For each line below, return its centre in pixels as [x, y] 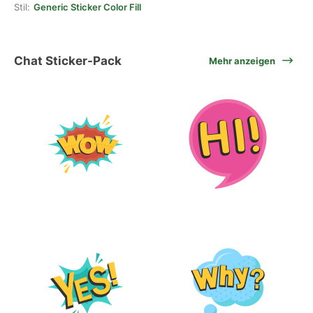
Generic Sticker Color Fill [87, 7]
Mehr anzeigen [242, 61]
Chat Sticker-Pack [68, 60]
